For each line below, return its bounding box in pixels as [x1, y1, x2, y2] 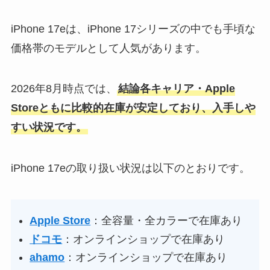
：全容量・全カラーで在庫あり [90, 215, 243, 227]
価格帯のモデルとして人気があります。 [10, 42, 206, 54]
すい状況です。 [10, 121, 87, 134]
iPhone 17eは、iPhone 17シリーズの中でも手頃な [10, 22, 256, 35]
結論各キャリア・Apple [118, 83, 235, 95]
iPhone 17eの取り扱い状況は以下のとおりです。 [10, 162, 250, 175]
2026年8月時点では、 [10, 83, 117, 95]
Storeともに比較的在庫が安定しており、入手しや [10, 102, 256, 115]
